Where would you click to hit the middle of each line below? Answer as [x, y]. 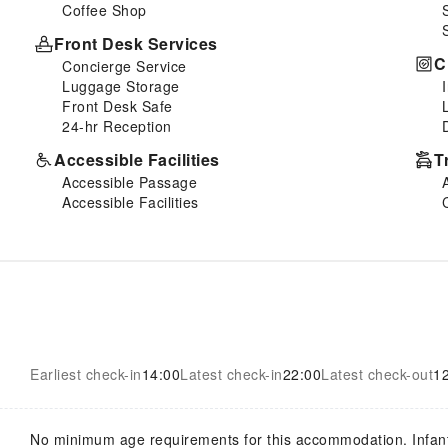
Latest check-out [377, 373]
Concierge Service [124, 65]
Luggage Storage [121, 85]
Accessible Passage [129, 181]
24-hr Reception [117, 125]
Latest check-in [231, 373]
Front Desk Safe [117, 105]
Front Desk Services [136, 43]
